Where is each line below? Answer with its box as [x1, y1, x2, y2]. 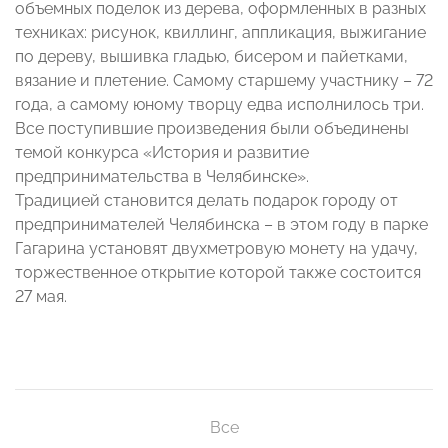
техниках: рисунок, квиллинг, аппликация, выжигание [15, 23, 426, 43]
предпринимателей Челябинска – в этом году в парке [15, 215, 428, 235]
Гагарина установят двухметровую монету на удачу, [15, 239, 418, 259]
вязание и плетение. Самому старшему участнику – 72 [15, 71, 433, 91]
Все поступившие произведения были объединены [15, 119, 409, 139]
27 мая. [15, 287, 67, 307]
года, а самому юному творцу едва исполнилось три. [15, 95, 424, 115]
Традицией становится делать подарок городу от [15, 191, 398, 211]
